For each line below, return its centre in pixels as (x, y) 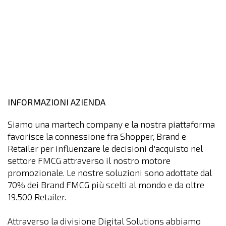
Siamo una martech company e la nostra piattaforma (111, 124)
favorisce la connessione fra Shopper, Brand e (97, 136)
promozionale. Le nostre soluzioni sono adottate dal (110, 173)
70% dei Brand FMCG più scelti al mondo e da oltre (106, 185)
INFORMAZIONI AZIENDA (56, 102)
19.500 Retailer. (37, 197)
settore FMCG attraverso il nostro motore (89, 161)
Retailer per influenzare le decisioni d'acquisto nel (105, 149)
